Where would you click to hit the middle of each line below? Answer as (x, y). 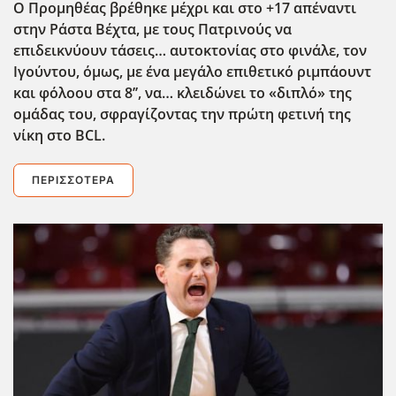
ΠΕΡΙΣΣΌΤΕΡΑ (73, 179)
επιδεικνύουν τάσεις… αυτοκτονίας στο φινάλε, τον (190, 50)
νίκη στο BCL (57, 135)
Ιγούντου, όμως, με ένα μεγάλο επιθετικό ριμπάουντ (192, 71)
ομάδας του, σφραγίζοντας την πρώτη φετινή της (182, 114)
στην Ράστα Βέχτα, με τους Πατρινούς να (152, 29)
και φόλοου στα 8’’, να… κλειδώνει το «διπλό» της (183, 92)
